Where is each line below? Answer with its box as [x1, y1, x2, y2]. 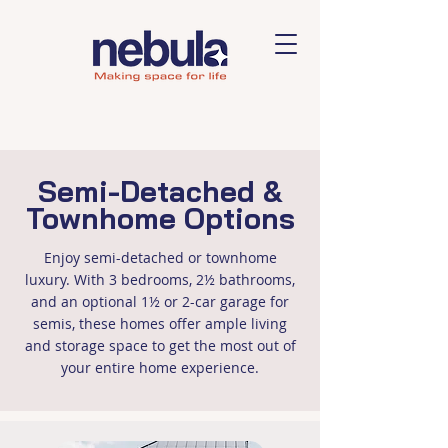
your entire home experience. [61, 358, 259, 377]
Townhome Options [25, 200, 295, 236]
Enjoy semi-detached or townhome [43, 248, 277, 267]
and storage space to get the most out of [24, 336, 296, 355]
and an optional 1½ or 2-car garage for [31, 292, 289, 311]
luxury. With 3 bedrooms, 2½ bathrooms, [25, 270, 295, 289]
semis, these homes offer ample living [33, 314, 287, 333]
